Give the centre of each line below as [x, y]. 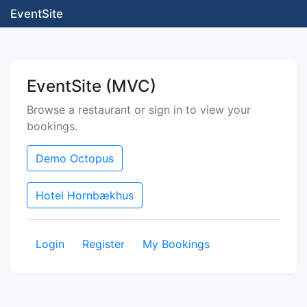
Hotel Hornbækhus [85, 195]
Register [103, 244]
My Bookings [176, 244]
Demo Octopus [75, 158]
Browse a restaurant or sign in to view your [139, 110]
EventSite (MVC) [91, 86]
